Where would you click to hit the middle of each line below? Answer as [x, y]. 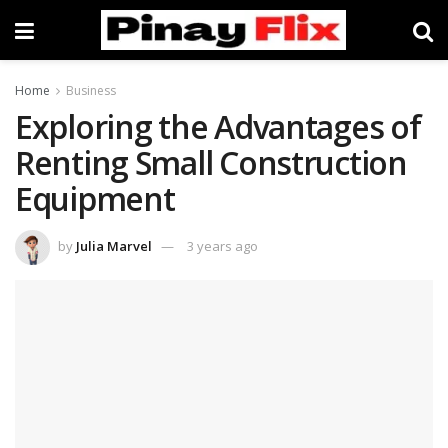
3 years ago [222, 245]
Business [91, 90]
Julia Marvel [114, 245]
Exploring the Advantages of [218, 126]
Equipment [95, 198]
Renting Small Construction [211, 162]
